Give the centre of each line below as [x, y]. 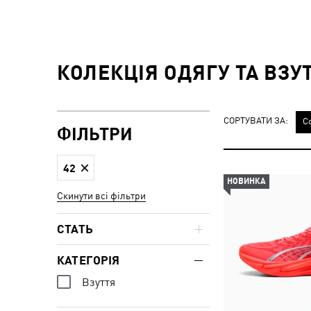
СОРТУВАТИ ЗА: [256, 121]
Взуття [99, 283]
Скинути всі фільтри [101, 195]
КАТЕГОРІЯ [89, 260]
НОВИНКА [246, 181]
